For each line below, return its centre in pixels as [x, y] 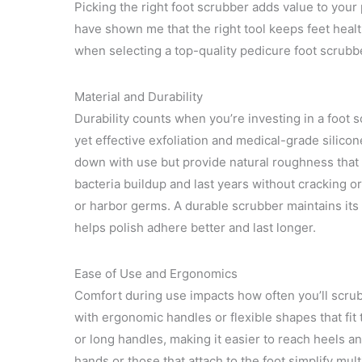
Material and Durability [139, 97]
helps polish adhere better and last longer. [195, 228]
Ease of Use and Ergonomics [156, 274]
